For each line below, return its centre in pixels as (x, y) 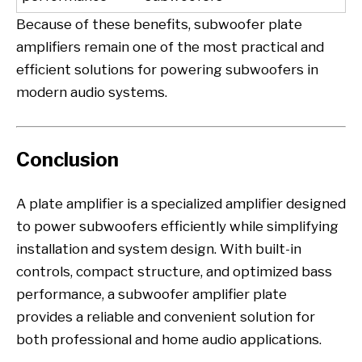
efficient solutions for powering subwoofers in (167, 70)
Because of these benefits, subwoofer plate (159, 25)
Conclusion (67, 160)
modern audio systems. (92, 93)
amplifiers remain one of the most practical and (170, 47)
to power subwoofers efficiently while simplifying (177, 227)
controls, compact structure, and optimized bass (174, 272)
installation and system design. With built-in (159, 249)
